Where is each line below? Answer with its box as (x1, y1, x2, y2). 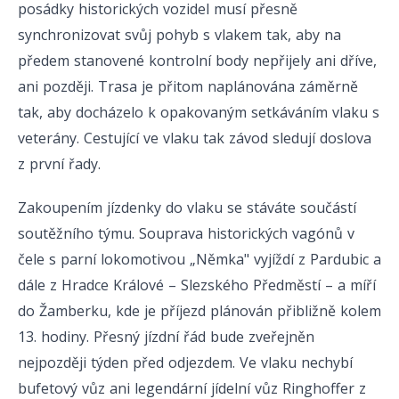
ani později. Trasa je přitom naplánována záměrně (18, 76, 358, 96)
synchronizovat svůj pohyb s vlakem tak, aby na (18, 24, 341, 45)
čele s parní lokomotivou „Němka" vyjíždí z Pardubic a (18, 249, 381, 270)
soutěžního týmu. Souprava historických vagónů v (18, 224, 354, 244)
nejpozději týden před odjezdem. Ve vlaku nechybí (18, 353, 353, 373)
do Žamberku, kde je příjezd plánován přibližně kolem (18, 301, 381, 322)
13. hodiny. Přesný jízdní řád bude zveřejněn (18, 327, 314, 347)
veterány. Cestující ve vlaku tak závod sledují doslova (18, 127, 371, 148)
